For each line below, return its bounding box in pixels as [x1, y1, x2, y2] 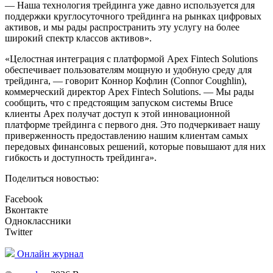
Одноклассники [5, 216, 71, 227]
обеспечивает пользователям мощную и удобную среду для [5, 65, 252, 76]
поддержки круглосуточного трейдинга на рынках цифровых [5, 11, 261, 22]
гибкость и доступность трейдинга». [5, 152, 157, 163]
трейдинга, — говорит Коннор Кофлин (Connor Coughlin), [5, 76, 247, 87]
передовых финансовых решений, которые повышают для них [5, 141, 266, 152]
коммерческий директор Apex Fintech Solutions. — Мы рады [5, 87, 254, 97]
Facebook [5, 194, 43, 205]
